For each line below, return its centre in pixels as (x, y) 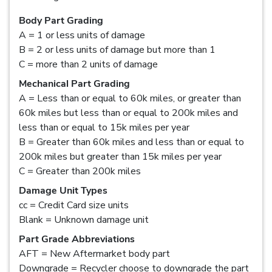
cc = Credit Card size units (74, 205)
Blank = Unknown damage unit (84, 219)
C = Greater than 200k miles (80, 171)
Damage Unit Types (63, 190)
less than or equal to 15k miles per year (104, 127)
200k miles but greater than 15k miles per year (120, 156)
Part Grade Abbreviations (77, 239)
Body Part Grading (61, 20)
